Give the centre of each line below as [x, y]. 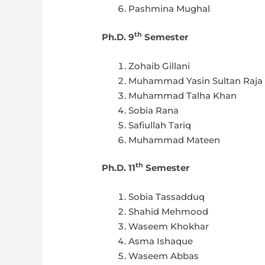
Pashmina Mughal [169, 9]
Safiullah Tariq [160, 125]
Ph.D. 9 [118, 37]
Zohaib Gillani [159, 66]
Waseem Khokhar [169, 227]
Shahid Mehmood [169, 212]
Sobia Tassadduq [167, 197]
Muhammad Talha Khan [183, 95]
